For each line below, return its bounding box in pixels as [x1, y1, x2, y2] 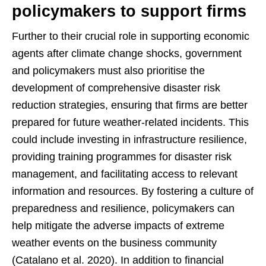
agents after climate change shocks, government [12, 47, 242, 60]
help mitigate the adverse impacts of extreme [12, 220, 224, 232]
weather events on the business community [12, 237, 217, 249]
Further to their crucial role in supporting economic [12, 30, 249, 43]
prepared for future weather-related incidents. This [12, 116, 249, 129]
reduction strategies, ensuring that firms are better [12, 99, 248, 112]
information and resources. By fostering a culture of [12, 185, 254, 198]
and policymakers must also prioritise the [12, 65, 205, 77]
